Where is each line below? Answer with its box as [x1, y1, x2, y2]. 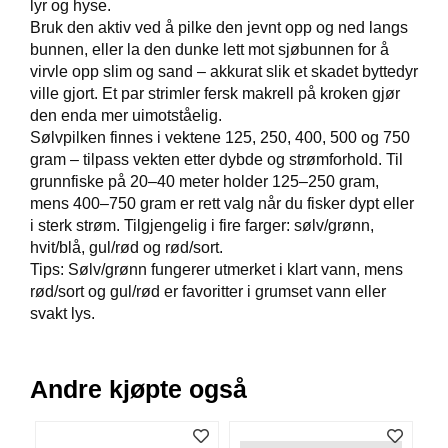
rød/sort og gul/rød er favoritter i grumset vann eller [30, 282, 386, 300]
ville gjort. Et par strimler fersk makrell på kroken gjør [30, 84, 400, 102]
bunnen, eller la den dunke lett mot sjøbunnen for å [30, 40, 389, 58]
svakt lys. [30, 304, 95, 322]
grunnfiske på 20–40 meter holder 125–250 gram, [30, 172, 379, 190]
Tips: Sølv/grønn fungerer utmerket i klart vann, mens [30, 260, 403, 278]
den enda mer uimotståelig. [30, 106, 222, 124]
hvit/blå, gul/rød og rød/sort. [30, 238, 223, 256]
